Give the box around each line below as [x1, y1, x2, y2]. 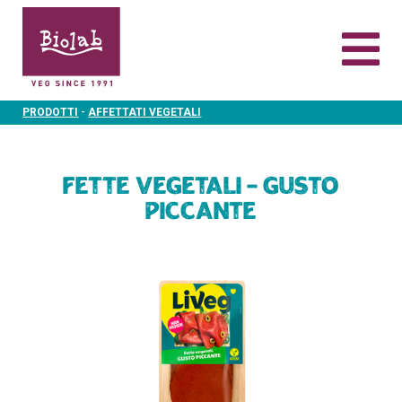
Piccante [145, 202, 257, 223]
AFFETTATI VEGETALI [88, 106, 202, 118]
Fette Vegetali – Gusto [63, 177, 339, 198]
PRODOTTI [22, 106, 79, 118]
